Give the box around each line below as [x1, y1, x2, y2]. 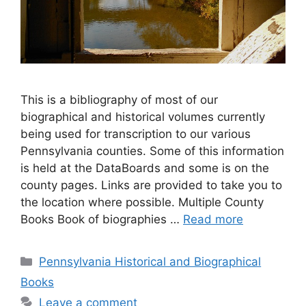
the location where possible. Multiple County [20, 195, 264, 209]
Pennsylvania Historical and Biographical [39, 255, 262, 268]
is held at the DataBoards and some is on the [20, 161, 269, 175]
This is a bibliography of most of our [20, 93, 218, 107]
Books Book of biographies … [20, 212, 183, 226]
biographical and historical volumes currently [20, 110, 265, 124]
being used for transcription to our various [20, 127, 251, 141]
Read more [183, 212, 243, 226]
